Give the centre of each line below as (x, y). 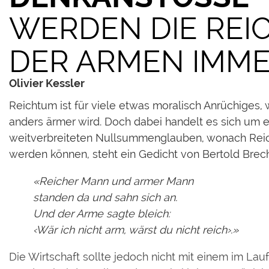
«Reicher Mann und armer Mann (113, 181)
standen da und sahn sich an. (105, 197)
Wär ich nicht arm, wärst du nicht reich (131, 229)
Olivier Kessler (47, 83)
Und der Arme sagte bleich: (102, 213)
